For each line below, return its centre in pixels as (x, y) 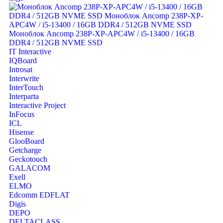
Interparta (24, 97)
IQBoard (23, 61)
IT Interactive (30, 52)
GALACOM (30, 168)
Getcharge (25, 150)
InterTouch (26, 88)
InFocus (22, 114)
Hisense (21, 132)
